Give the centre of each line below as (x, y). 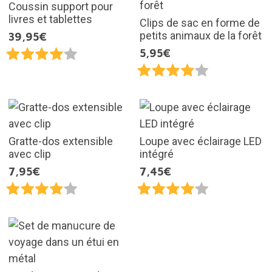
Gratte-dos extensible (60, 141)
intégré (157, 154)
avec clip (29, 154)
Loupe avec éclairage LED (201, 141)
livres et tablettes (50, 19)
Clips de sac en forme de (200, 22)
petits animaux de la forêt (201, 35)
